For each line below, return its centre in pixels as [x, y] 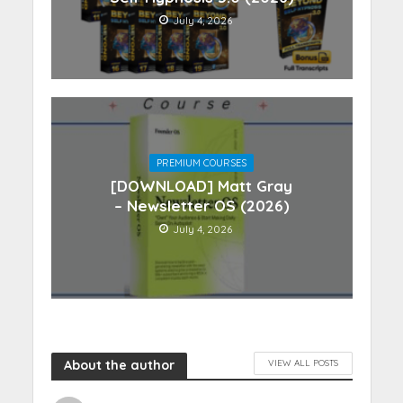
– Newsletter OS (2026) [201, 205]
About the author [119, 366]
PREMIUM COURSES [201, 162]
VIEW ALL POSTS [303, 363]
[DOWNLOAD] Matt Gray [201, 185]
